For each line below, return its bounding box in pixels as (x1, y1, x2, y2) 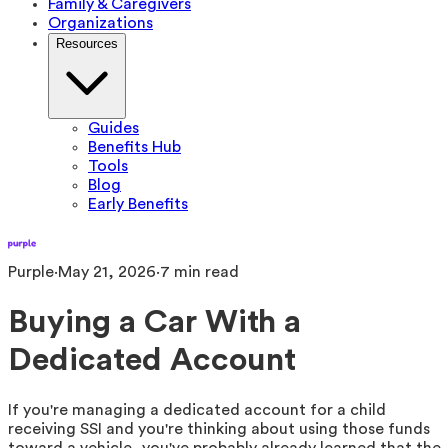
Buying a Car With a (8, 306, 301, 339)
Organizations (48, 15, 153, 31)
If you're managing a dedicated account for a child (8, 401, 386, 418)
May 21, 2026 (58, 264, 156, 280)
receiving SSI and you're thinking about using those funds (8, 420, 430, 437)
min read (170, 264, 239, 280)
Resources (56, 36, 118, 51)
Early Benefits (88, 196, 188, 212)
